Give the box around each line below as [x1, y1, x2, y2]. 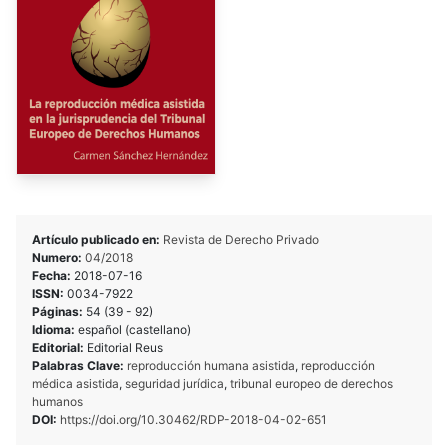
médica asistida [32, 376, 119, 391]
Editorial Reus [87, 340, 163, 355]
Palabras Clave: [32, 358, 127, 373]
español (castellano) [78, 322, 191, 337]
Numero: [32, 250, 85, 265]
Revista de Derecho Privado [163, 232, 319, 247]
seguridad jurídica [125, 376, 224, 391]
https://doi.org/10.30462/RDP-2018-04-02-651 [60, 412, 327, 427]
